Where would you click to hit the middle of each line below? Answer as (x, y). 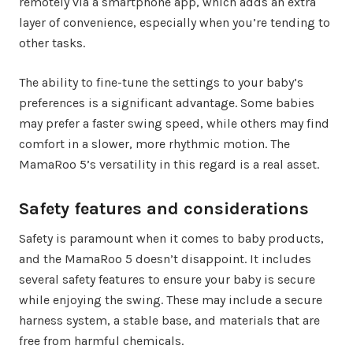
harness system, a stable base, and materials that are (169, 321)
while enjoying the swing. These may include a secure (171, 300)
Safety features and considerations (164, 209)
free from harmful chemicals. (101, 341)
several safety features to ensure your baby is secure (167, 280)
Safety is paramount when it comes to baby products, (171, 239)
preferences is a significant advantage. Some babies (167, 103)
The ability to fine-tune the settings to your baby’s (161, 83)
